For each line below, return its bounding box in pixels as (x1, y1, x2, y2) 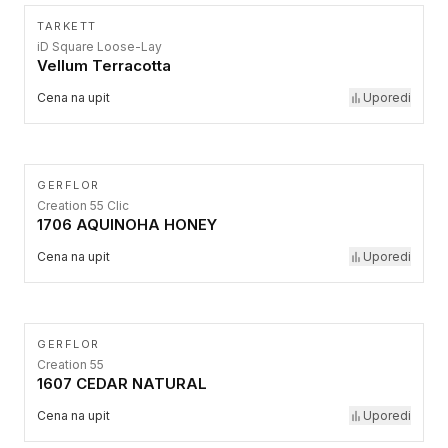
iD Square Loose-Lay (37, 39, 162, 54)
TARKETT (37, 19, 97, 33)
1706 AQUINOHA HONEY (37, 215, 217, 234)
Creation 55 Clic (37, 198, 129, 213)
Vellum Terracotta (37, 56, 171, 75)
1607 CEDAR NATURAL (37, 374, 207, 393)
